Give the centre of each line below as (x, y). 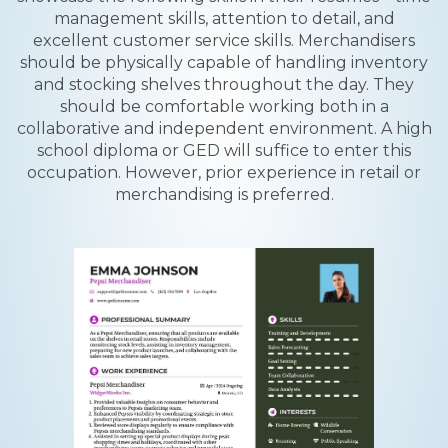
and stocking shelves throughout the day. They (224, 84)
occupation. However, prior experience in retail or (224, 172)
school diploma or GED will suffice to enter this (224, 150)
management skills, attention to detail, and (224, 18)
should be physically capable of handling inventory (224, 62)
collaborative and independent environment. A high (224, 128)
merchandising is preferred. (224, 194)
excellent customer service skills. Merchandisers (224, 40)
